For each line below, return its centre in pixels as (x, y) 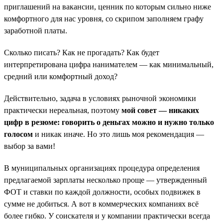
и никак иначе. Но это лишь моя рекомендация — (118, 134)
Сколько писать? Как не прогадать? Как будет (82, 52)
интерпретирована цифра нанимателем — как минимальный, (109, 64)
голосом (18, 134)
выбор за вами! (30, 146)
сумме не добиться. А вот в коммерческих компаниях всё (101, 204)
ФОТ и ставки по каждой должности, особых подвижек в (102, 192)
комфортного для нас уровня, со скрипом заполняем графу (104, 18)
